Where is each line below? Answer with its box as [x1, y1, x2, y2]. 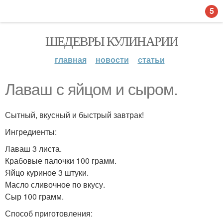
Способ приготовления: [5, 208, 93, 219]
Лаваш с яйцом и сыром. [5, 81, 178, 99]
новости [95, 54, 129, 65]
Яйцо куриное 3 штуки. [5, 167, 89, 178]
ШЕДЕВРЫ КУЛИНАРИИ [45, 32, 178, 49]
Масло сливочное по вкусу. [5, 179, 105, 190]
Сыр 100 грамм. [5, 191, 64, 202]
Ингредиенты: [5, 126, 57, 137]
